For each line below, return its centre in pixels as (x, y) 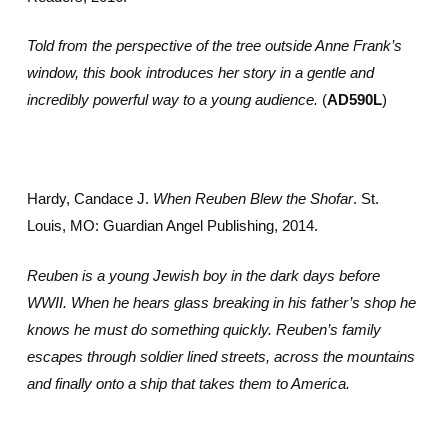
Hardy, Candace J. (89, 198)
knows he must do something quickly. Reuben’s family (203, 329)
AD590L (354, 99)
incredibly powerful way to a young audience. (172, 99)
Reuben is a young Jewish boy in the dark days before (203, 275)
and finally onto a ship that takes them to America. (188, 383)
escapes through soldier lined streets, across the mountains (220, 356)
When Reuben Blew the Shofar (252, 198)
